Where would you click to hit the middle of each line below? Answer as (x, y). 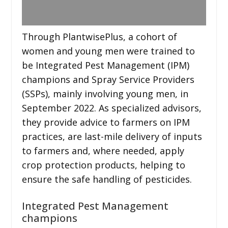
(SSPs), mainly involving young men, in (105, 93)
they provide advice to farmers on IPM (106, 122)
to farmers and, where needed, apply (103, 150)
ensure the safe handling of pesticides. (108, 179)
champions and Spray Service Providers (108, 79)
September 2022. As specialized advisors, (111, 108)
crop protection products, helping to (103, 165)
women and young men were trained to (108, 51)
